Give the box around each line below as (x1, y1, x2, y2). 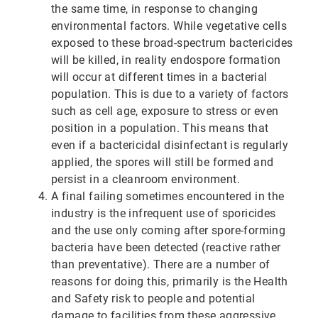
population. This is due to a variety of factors (51, 87, 289, 102)
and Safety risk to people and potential (51, 292, 256, 306)
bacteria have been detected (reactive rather (51, 241, 281, 255)
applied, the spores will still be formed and (51, 155, 274, 170)
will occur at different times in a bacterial (51, 70, 268, 84)
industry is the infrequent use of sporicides (51, 207, 276, 221)
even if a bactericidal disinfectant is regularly (51, 138, 289, 153)
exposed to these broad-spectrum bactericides (51, 36, 293, 50)
